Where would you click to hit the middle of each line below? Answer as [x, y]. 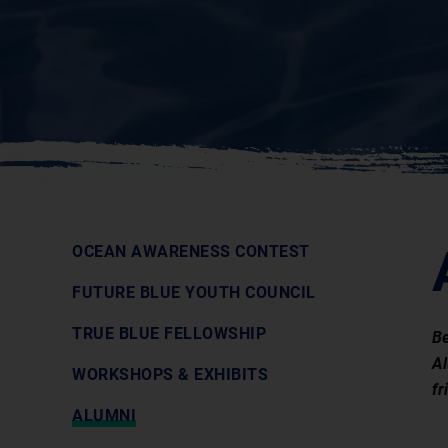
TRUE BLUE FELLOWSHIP [169, 333]
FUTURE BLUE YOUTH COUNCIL [194, 292]
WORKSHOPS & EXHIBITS [170, 374]
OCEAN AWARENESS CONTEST [191, 251]
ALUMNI [104, 415]
